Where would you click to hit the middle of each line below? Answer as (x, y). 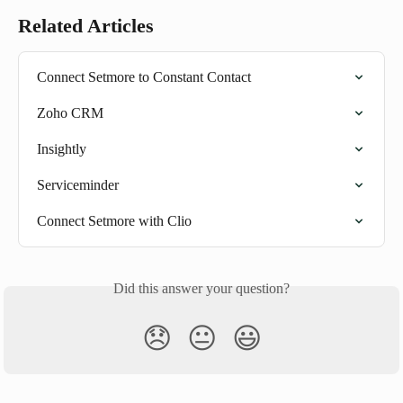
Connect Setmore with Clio (114, 220)
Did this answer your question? (201, 288)
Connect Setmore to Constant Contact (144, 76)
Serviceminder (78, 184)
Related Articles (86, 25)
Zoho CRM (70, 112)
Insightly (62, 148)
